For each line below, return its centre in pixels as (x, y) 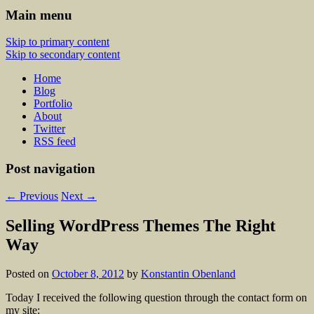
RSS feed (55, 142)
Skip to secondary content (63, 55)
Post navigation (50, 168)
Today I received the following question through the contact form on (156, 298)
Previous (37, 196)
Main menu (39, 15)
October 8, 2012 (88, 274)
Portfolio (53, 104)
